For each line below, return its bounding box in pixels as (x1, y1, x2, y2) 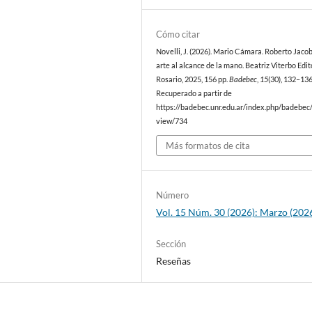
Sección (156, 238, 187, 250)
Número (156, 189, 189, 201)
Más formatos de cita (166, 140, 251, 152)
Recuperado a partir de (156, 88, 233, 97)
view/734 (156, 116, 188, 125)
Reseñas (156, 255, 192, 267)
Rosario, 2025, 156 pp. (156, 75, 230, 84)
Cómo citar (156, 28, 201, 40)
